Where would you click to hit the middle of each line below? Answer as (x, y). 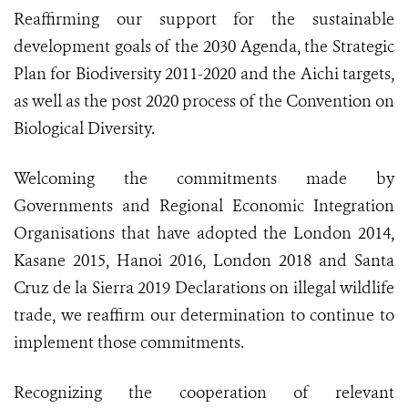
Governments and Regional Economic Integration (204, 206)
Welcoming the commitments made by (204, 179)
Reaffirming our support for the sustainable (204, 20)
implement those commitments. (129, 343)
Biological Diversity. (84, 129)
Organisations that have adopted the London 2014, (204, 234)
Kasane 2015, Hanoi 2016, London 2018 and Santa (204, 261)
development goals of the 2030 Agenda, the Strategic (204, 47)
